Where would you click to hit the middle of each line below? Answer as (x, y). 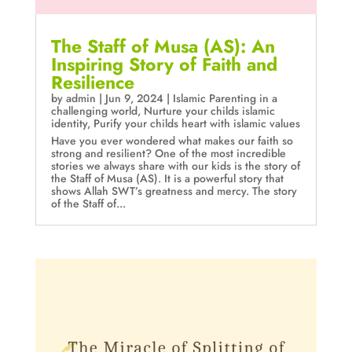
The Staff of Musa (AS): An (163, 47)
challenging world (94, 111)
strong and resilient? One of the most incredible (168, 154)
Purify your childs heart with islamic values (196, 124)
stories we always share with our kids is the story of (175, 166)
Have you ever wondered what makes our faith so (172, 141)
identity (69, 124)
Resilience (92, 83)
